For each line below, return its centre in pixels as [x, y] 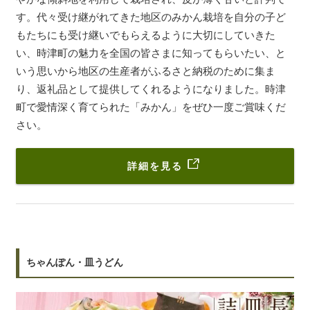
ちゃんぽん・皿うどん [75, 262]
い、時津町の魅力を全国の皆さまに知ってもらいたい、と [151, 53]
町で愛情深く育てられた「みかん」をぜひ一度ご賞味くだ [151, 107]
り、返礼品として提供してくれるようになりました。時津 [151, 89]
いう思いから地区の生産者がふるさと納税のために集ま [146, 71]
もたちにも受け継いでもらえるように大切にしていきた [146, 35]
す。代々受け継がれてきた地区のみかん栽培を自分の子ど [151, 17]
